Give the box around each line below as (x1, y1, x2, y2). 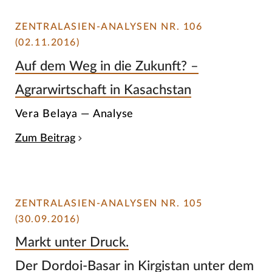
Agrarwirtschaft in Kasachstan (15, 83, 191, 97)
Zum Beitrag (15, 133, 75, 144)
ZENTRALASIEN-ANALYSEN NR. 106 (15, 22, 203, 32)
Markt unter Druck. (15, 236, 129, 250)
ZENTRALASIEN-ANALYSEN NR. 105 (15, 198, 203, 208)
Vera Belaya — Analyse (15, 108, 134, 120)
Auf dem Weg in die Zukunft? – (15, 59, 199, 73)
